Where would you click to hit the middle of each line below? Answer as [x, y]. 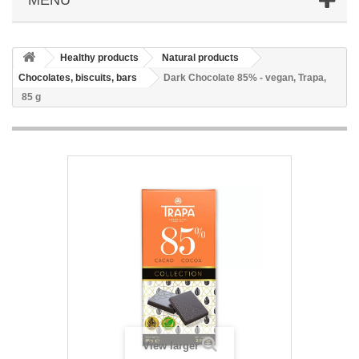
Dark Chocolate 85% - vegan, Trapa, [245, 77]
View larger [170, 345]
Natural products [200, 57]
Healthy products [99, 57]
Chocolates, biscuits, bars [78, 77]
